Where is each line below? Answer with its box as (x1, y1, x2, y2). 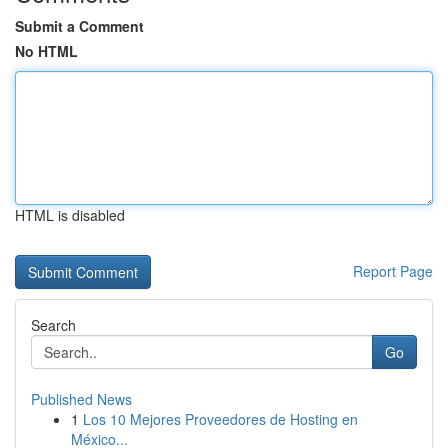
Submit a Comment (15, 16, 144, 36)
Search (31, 315, 76, 335)
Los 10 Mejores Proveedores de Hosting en (83, 409, 358, 429)
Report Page (353, 261, 433, 281)
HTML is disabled (15, 205, 125, 225)
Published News (31, 389, 132, 409)
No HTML (15, 41, 78, 61)
